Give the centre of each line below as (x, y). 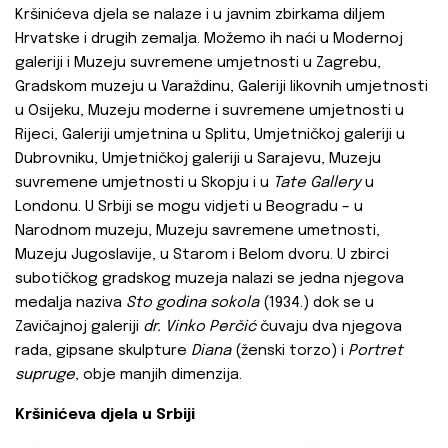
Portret (375, 351)
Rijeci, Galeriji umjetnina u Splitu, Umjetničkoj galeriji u (210, 135)
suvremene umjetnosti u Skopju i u (144, 183)
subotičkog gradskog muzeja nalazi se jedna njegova (209, 279)
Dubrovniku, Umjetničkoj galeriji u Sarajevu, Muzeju (198, 159)
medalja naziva (70, 303)
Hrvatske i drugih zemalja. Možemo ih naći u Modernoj (209, 39)
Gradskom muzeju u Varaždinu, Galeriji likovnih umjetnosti (221, 87)
